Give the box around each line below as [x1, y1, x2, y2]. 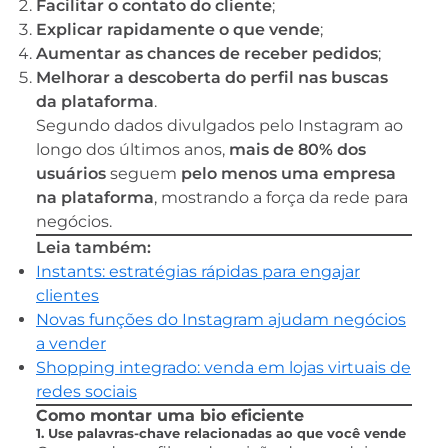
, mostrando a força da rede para [154, 188, 408, 208]
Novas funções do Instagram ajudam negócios [36, 310, 406, 330]
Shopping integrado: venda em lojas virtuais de [36, 358, 411, 378]
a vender [36, 334, 106, 354]
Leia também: [36, 238, 151, 258]
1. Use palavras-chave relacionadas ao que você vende [36, 425, 406, 442]
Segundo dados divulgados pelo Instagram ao [36, 116, 403, 136]
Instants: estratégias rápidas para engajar [36, 262, 360, 282]
